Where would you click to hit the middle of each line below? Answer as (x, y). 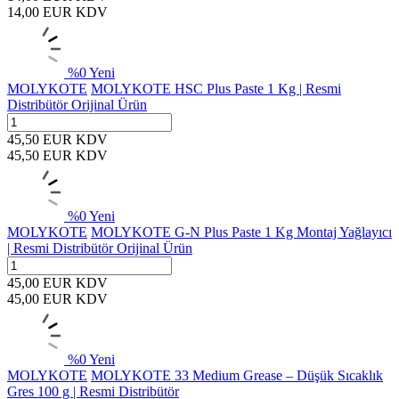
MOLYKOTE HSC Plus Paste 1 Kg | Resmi (216, 89)
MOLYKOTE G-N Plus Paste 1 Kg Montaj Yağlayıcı (241, 232)
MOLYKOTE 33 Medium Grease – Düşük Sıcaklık (237, 375)
